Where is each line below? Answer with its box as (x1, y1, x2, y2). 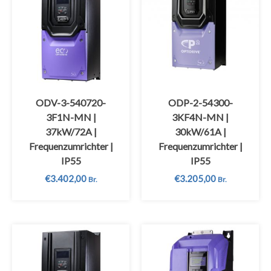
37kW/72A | (45, 125, 97, 137)
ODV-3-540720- (36, 96, 106, 108)
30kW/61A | (174, 125, 226, 137)
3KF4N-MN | (172, 111, 229, 123)
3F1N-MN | (45, 111, 96, 123)
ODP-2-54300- (168, 96, 233, 108)
